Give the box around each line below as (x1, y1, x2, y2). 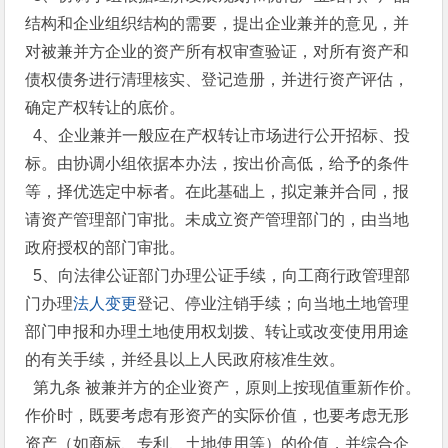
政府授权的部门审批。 (25, 239, 186, 256)
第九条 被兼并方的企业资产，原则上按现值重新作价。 (25, 379, 422, 396)
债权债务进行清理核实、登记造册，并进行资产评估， (25, 71, 410, 88)
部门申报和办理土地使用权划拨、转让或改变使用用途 (25, 323, 410, 340)
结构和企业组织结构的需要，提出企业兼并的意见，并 (25, 15, 410, 32)
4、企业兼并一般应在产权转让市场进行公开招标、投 (25, 127, 411, 144)
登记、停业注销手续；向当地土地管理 (137, 295, 410, 312)
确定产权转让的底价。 (25, 99, 186, 116)
